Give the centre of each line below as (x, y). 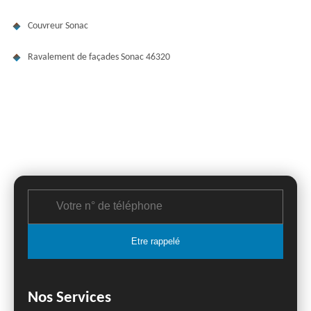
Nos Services (69, 298)
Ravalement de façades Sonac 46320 (99, 57)
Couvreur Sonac (58, 26)
